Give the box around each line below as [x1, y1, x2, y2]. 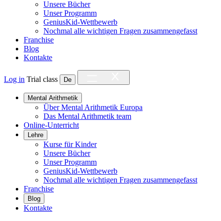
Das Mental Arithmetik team [43, 112, 131, 120]
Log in [4, 75, 25, 83]
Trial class [27, 75, 58, 83]
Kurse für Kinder [43, 140, 97, 148]
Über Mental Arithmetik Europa [43, 103, 143, 111]
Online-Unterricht [24, 121, 79, 129]
